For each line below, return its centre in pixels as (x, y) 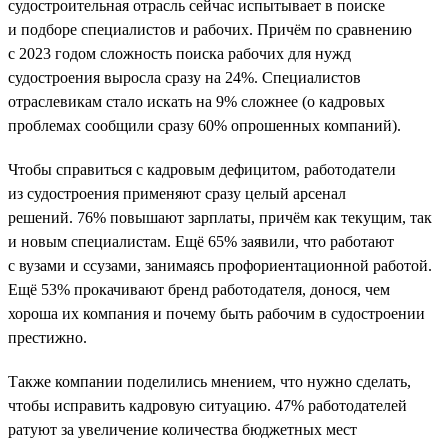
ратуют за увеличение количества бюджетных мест (182, 429)
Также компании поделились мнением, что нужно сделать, (209, 381)
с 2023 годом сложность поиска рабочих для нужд (179, 53)
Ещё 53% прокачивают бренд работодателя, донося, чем (199, 289)
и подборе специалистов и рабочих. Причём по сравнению (210, 29)
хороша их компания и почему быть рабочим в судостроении (216, 313)
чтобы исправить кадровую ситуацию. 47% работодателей (207, 405)
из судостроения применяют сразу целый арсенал (177, 193)
